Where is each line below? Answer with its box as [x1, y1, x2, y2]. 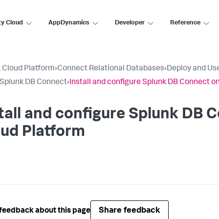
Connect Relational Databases [57, 65, 164, 73]
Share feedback [99, 207, 160, 215]
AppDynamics [48, 20, 89, 26]
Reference [170, 20, 200, 26]
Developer [115, 20, 145, 26]
